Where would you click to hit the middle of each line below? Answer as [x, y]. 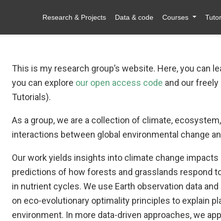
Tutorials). [31, 97]
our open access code [119, 83]
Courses [176, 17]
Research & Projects [74, 17]
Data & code [134, 17]
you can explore [44, 83]
